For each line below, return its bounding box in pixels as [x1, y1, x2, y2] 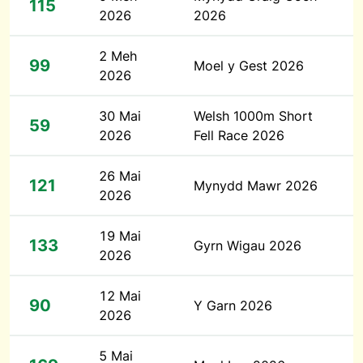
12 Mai [99, 288, 141, 305]
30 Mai [99, 108, 141, 125]
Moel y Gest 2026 [194, 58, 304, 75]
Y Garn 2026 [194, 297, 272, 314]
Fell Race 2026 [194, 127, 284, 144]
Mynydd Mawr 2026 [194, 177, 318, 194]
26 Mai [99, 168, 141, 185]
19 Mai [99, 228, 141, 245]
